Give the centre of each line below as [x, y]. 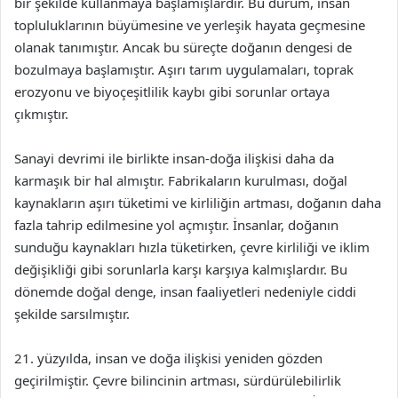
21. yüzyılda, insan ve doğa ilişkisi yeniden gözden [168, 358]
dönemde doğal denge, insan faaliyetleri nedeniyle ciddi [185, 291]
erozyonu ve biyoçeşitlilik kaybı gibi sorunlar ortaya [172, 92]
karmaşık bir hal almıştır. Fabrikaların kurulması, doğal [181, 180]
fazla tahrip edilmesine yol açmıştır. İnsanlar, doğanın [176, 225]
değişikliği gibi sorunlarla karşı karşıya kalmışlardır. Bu [181, 269]
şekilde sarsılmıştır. [72, 314]
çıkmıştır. [41, 114]
